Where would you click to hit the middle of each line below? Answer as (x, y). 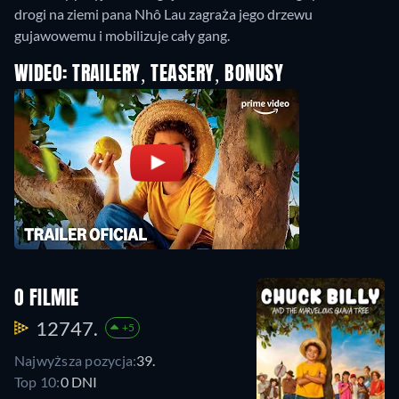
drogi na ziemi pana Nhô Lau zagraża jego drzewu (163, 14)
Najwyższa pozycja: (76, 360)
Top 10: (37, 381)
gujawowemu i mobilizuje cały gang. (122, 35)
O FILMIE (47, 299)
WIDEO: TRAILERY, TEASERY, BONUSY (149, 75)
